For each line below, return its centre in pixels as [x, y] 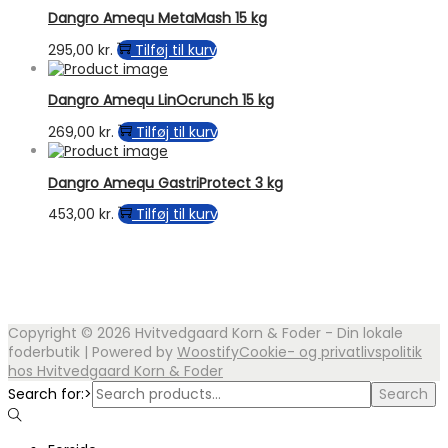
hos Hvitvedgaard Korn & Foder [115, 371]
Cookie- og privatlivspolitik [330, 352]
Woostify [208, 352]
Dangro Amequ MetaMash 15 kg [157, 18]
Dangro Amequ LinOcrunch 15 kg [161, 100]
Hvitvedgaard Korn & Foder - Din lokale [269, 333]
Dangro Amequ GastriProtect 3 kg [165, 182]
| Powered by [128, 352]
